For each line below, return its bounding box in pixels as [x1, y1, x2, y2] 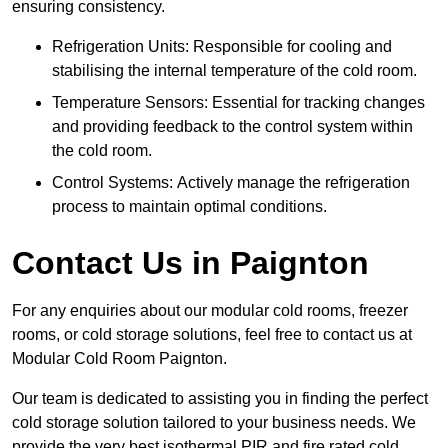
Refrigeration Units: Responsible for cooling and [52, 38, 392, 56]
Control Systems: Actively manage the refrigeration [52, 174, 410, 192]
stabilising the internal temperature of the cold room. [52, 62, 417, 80]
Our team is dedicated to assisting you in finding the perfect [12, 390, 428, 408]
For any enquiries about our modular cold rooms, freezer [12, 302, 408, 320]
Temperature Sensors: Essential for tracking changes [52, 94, 425, 112]
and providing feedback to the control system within [52, 118, 413, 136]
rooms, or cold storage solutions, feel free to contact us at [12, 326, 412, 344]
